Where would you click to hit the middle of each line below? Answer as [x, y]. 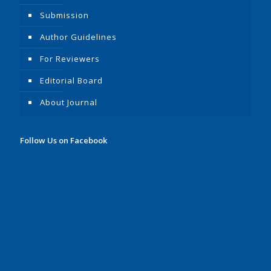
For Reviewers [70, 58]
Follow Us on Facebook [64, 140]
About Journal [69, 102]
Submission [64, 15]
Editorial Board [71, 80]
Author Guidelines [78, 37]
